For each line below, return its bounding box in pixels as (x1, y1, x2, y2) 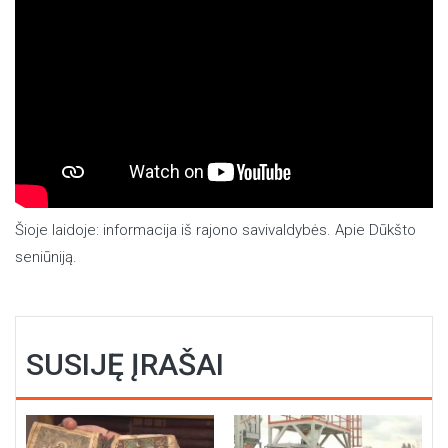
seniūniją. (15, 247, 77, 266)
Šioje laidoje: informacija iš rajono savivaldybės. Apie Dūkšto (15, 220, 416, 239)
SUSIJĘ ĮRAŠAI (26, 346, 224, 382)
